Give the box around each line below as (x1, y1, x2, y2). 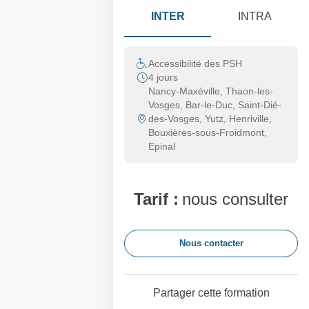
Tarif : (134, 190, 179, 208)
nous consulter (182, 190, 288, 208)
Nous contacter (179, 238, 243, 248)
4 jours (148, 72, 178, 83)
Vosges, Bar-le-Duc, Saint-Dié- (148, 99, 281, 110)
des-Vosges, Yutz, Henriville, (148, 113, 272, 124)
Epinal (148, 141, 175, 152)
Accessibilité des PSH (148, 58, 242, 69)
